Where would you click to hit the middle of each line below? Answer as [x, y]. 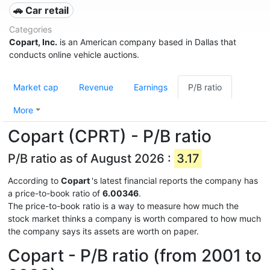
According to [34, 181]
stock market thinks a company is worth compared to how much [134, 218]
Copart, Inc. [33, 42]
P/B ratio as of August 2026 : [91, 159]
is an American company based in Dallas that [147, 42]
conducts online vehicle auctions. [74, 55]
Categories [30, 29]
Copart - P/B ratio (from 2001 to [135, 256]
